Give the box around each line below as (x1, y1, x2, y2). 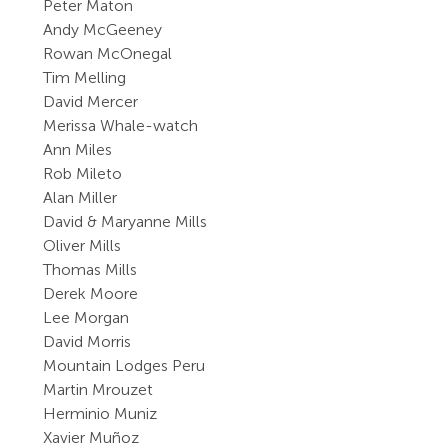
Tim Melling (43, 68, 127, 87)
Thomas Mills (43, 260, 138, 279)
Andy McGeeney (43, 20, 163, 39)
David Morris (43, 332, 132, 351)
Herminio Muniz (43, 404, 158, 423)
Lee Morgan (43, 308, 130, 327)
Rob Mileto (43, 164, 123, 183)
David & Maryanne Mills (43, 212, 208, 231)
